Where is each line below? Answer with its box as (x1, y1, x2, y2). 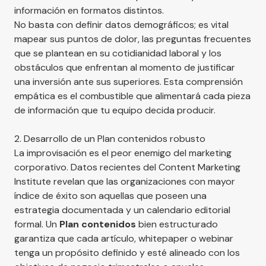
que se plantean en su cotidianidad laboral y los (14, 46, 221, 59)
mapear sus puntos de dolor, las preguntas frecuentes (14, 32, 251, 45)
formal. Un (14, 217, 59, 230)
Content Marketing (159, 160, 240, 173)
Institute (14, 175, 51, 188)
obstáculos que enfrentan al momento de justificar (14, 61, 235, 74)
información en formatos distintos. (14, 4, 164, 17)
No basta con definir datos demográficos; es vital (14, 18, 229, 31)
